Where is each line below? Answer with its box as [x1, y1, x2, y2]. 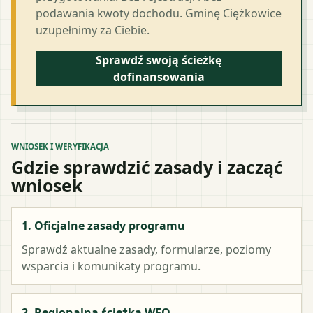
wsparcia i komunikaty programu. [22, 258, 201, 274]
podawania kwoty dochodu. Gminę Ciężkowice [36, 5, 282, 21]
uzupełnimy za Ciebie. [36, 22, 150, 38]
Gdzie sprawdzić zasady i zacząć [11, 154, 283, 179]
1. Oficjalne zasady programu [22, 217, 185, 233]
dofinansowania [112, 68, 205, 85]
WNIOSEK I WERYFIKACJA [11, 140, 109, 152]
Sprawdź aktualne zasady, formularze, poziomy [22, 241, 271, 257]
